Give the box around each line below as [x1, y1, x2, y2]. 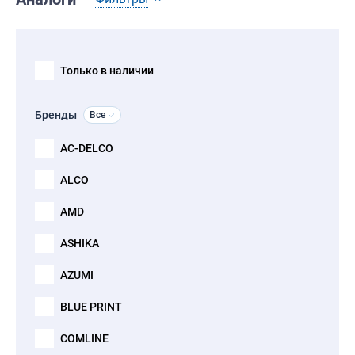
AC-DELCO [60, 142, 113, 155]
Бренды [35, 109, 77, 121]
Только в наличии [60, 64, 154, 77]
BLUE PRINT [60, 300, 122, 313]
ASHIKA [60, 237, 99, 250]
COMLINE [60, 332, 109, 345]
